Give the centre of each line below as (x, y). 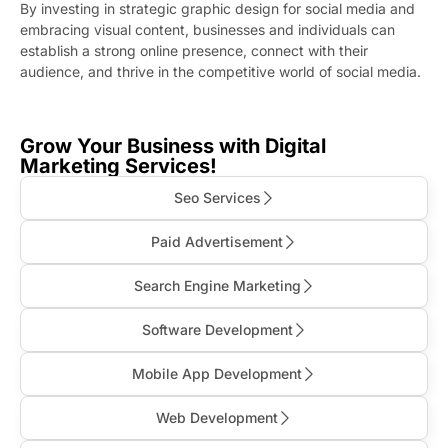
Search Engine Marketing (217, 285)
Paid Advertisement (217, 241)
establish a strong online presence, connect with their (194, 50)
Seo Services (217, 197)
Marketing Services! (118, 165)
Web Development (217, 417)
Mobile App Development (217, 373)
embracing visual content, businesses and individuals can (207, 29)
